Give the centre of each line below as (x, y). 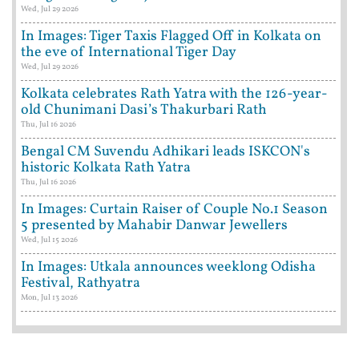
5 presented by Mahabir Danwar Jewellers (154, 226)
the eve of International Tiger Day (129, 53)
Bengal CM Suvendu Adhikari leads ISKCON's (165, 152)
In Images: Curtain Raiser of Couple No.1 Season (174, 210)
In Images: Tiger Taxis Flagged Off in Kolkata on (171, 37)
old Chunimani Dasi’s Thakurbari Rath (144, 111)
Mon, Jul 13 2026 (49, 298)
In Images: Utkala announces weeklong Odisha (168, 268)
